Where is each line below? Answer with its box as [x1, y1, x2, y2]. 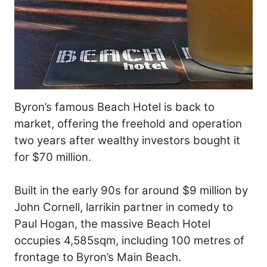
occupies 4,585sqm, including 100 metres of [14, 234, 244, 248]
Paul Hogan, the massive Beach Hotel [14, 217, 210, 231]
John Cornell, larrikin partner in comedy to [14, 200, 233, 215]
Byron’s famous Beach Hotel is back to [14, 100, 215, 114]
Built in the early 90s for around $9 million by [14, 184, 248, 198]
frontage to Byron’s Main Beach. [14, 250, 181, 265]
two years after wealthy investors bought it [14, 133, 240, 148]
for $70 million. [14, 150, 91, 164]
